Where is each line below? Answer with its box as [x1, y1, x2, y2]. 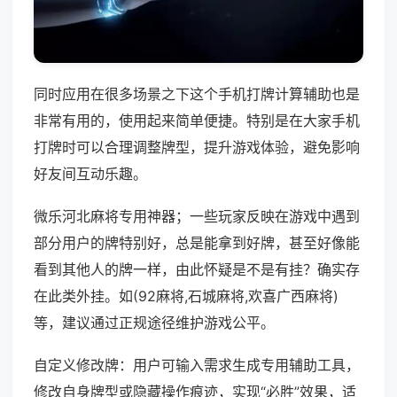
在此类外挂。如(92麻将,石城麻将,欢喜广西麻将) [34, 287, 339, 306]
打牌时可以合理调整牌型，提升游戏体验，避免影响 [34, 138, 360, 157]
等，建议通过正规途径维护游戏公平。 [34, 314, 275, 332]
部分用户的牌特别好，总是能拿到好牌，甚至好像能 [34, 234, 360, 253]
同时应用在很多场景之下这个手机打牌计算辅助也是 [34, 85, 360, 104]
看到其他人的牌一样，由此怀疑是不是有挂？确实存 [34, 261, 360, 279]
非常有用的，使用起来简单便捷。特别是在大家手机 [34, 112, 360, 130]
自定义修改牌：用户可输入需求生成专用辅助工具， [34, 356, 360, 375]
